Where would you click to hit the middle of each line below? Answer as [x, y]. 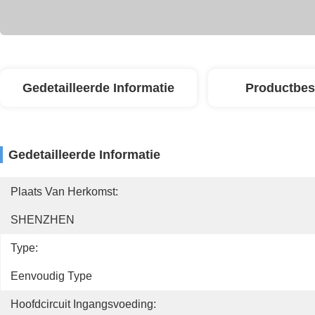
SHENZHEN [43, 220]
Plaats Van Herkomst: [64, 192]
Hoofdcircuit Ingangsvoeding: [83, 304]
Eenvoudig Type [51, 276]
